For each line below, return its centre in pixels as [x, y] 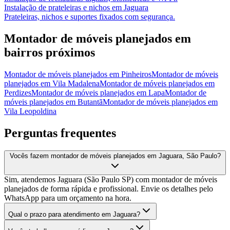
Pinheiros [136, 74]
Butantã [90, 102]
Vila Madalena [76, 84]
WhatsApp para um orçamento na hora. [68, 198]
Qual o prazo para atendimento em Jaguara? [74, 215]
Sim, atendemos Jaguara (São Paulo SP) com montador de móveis [111, 180]
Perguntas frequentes [60, 133]
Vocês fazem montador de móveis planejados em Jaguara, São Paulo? [115, 156]
